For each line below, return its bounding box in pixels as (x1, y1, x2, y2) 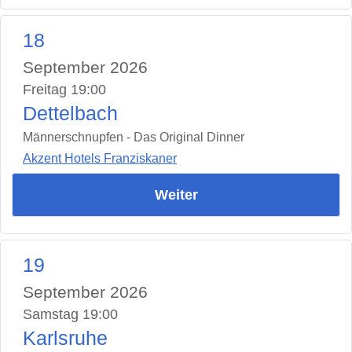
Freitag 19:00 (23, 82, 106, 98)
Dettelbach (23, 103, 118, 125)
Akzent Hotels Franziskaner (23, 151, 177, 165)
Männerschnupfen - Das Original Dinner (23, 130, 244, 145)
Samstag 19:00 (23, 306, 118, 322)
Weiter (154, 186, 198, 203)
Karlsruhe (23, 327, 108, 349)
